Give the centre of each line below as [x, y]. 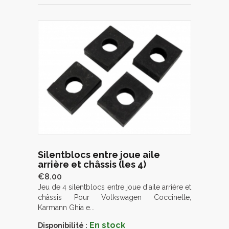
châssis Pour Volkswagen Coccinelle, [114, 197]
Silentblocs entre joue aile [99, 154]
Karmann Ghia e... [66, 207]
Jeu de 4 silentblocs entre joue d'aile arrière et [114, 187]
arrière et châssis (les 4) [92, 164]
